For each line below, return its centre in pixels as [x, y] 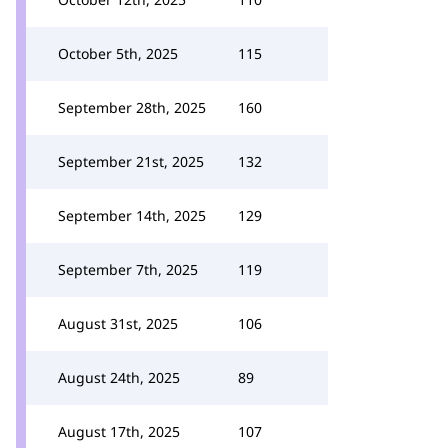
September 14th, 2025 [132, 215]
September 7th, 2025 [128, 269]
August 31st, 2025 [118, 323]
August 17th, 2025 [119, 431]
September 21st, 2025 [131, 161]
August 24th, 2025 [119, 377]
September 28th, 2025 [132, 107]
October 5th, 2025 [118, 53]
